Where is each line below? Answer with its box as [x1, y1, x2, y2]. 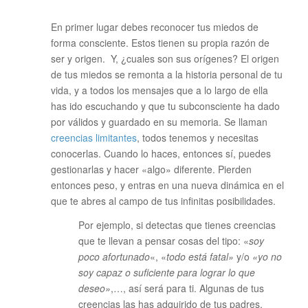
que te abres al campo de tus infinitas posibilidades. [50, 194, 276, 208]
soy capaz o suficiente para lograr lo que [78, 265, 255, 280]
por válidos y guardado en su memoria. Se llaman [50, 115, 267, 129]
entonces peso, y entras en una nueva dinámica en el [50, 178, 284, 192]
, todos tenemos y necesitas [136, 131, 258, 145]
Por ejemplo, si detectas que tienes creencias [78, 218, 276, 232]
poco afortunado [78, 250, 150, 264]
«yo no [252, 250, 282, 264]
